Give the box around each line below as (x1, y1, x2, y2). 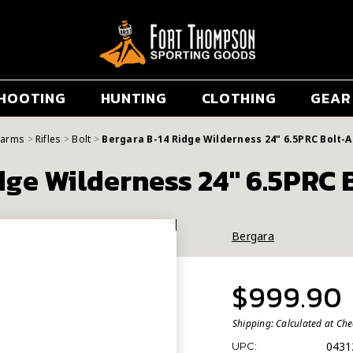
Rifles (35, 132, 61, 146)
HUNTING (100, 87, 167, 110)
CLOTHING (201, 87, 277, 110)
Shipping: (232, 317, 274, 330)
